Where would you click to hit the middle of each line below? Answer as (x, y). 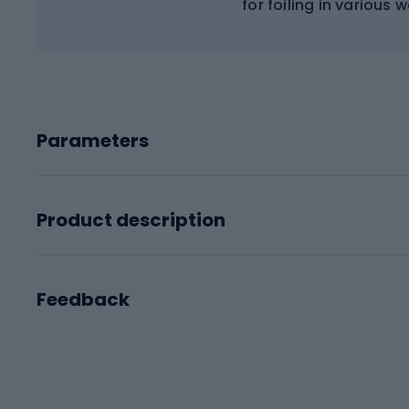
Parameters (93, 140)
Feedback (83, 299)
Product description (131, 220)
